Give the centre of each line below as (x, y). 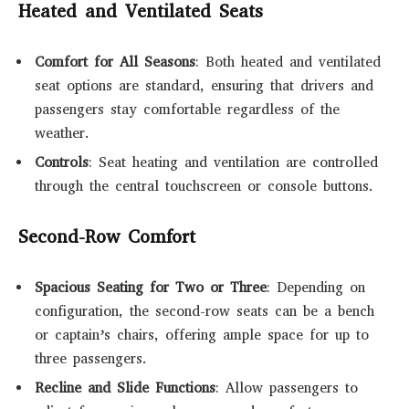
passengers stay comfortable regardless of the (187, 109)
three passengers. (91, 358)
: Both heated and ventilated (288, 62)
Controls (62, 163)
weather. (62, 133)
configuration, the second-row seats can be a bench (204, 311)
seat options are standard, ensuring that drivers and (204, 85)
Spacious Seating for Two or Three (151, 287)
